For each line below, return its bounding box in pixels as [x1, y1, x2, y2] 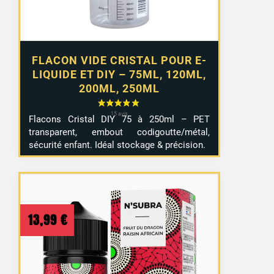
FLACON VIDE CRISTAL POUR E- [32, 54, 207, 67]
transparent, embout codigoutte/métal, [29, 127, 210, 138]
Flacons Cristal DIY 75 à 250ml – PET [29, 114, 210, 125]
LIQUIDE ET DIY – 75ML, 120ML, [32, 68, 207, 81]
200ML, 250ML [79, 82, 160, 95]
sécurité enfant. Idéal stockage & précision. [29, 139, 206, 151]
